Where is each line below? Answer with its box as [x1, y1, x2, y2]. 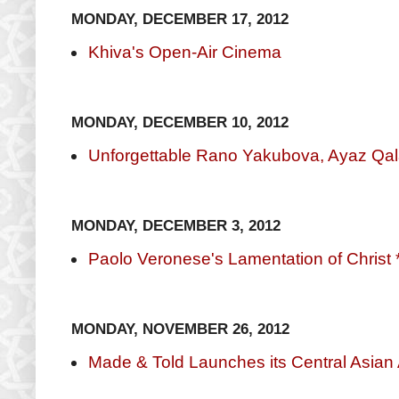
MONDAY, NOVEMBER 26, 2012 [71, 319, 289, 338]
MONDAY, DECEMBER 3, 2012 [71, 216, 281, 234]
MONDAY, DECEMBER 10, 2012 [71, 112, 289, 131]
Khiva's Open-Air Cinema [88, 42, 281, 61]
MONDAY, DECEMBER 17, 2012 [71, 9, 289, 28]
